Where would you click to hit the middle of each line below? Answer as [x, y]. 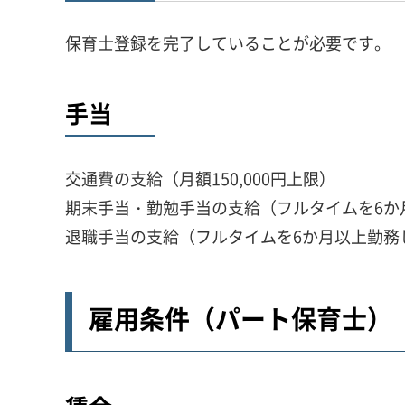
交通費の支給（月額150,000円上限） [200, 179]
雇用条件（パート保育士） [240, 319]
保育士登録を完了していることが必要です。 [228, 43]
